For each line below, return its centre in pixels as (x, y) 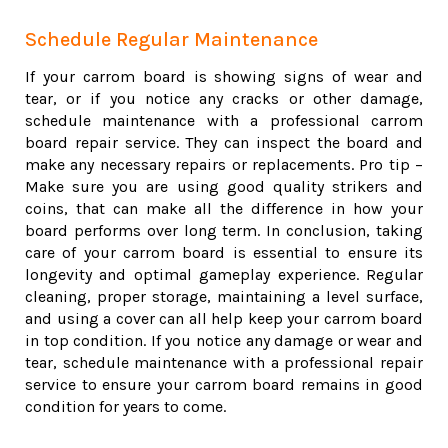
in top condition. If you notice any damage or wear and (224, 341)
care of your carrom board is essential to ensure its (224, 253)
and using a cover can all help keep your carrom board (224, 319)
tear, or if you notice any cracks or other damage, (224, 99)
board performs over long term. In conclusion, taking (224, 231)
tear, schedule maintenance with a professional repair (224, 363)
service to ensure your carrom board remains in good (224, 385)
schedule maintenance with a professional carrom (224, 121)
